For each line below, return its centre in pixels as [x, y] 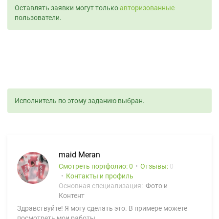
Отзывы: [155, 166]
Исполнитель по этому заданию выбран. [80, 101]
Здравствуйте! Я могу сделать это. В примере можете [102, 208]
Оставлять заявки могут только [67, 8]
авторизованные [147, 8]
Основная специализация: [101, 186]
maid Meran [79, 155]
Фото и [157, 186]
